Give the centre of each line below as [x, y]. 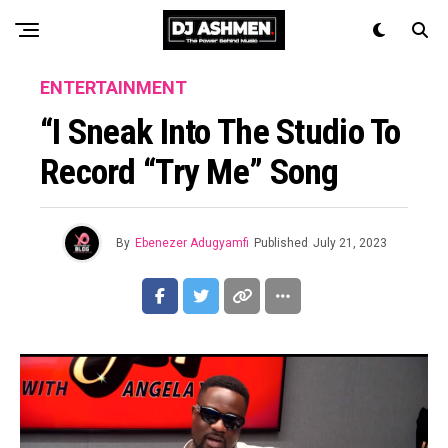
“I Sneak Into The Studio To [220, 132]
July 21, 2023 [349, 243]
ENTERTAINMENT [113, 87]
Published [280, 243]
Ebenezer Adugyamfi [191, 243]
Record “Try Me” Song [189, 172]
